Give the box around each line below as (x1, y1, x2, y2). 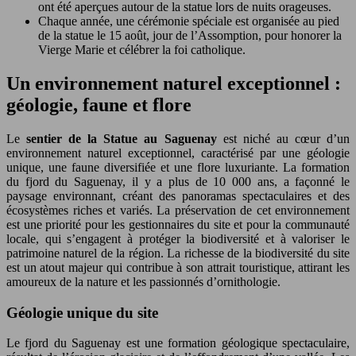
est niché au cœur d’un (222, 131, 350, 145)
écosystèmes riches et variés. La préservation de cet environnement (6, 203, 350, 217)
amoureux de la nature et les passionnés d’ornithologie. (6, 274, 281, 288)
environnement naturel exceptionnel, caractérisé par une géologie (6, 145, 350, 160)
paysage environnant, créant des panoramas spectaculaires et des (6, 188, 350, 203)
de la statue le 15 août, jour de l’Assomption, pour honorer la (38, 29, 342, 42)
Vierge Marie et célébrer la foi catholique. (38, 43, 246, 56)
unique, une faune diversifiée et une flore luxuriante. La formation (6, 160, 350, 174)
